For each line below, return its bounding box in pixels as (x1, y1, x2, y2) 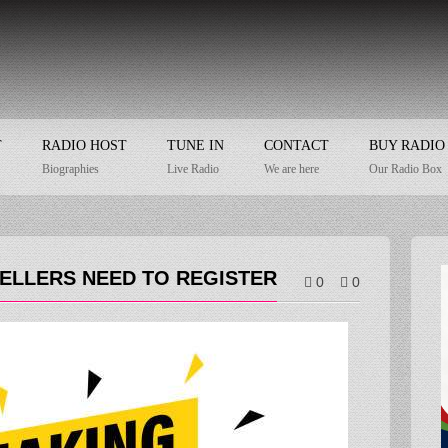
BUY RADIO (369, 137, 445, 153)
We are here (264, 161, 319, 176)
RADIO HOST (42, 137, 127, 153)
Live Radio (167, 161, 219, 176)
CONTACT (264, 137, 329, 153)
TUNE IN (167, 137, 224, 153)
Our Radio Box (369, 161, 442, 176)
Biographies (42, 161, 99, 176)
